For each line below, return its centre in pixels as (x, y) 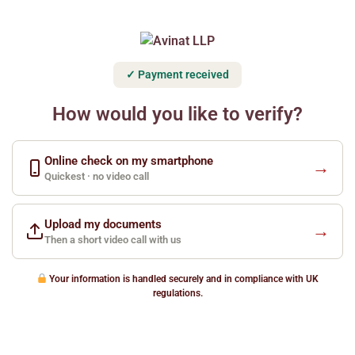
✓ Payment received (177, 74)
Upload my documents (103, 224)
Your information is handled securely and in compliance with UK (183, 279)
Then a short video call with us (113, 240)
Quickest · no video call (97, 176)
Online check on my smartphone (129, 161)
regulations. (177, 293)
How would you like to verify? (177, 114)
